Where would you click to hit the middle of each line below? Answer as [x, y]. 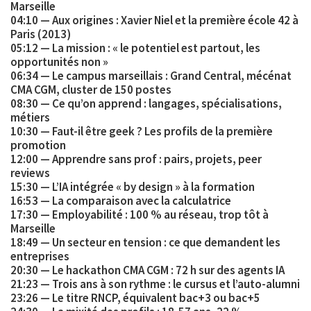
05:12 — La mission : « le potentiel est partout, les [135, 48]
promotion [38, 145]
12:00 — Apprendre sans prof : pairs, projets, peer [136, 159]
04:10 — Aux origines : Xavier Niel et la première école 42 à [154, 20]
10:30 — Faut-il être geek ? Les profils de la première [142, 131]
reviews [30, 173]
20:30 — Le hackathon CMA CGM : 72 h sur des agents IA [148, 270]
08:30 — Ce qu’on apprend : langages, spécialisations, [146, 103]
